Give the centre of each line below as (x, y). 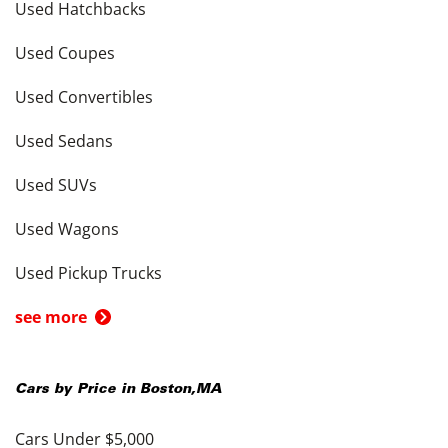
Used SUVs (56, 185)
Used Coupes (65, 53)
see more (51, 317)
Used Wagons (67, 229)
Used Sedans (64, 141)
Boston (165, 390)
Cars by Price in (77, 390)
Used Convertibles (84, 97)
